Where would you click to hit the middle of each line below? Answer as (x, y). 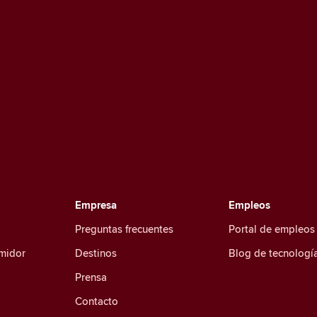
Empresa (96, 205)
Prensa (91, 277)
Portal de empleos (271, 229)
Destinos (96, 253)
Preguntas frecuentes (124, 229)
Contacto (96, 301)
